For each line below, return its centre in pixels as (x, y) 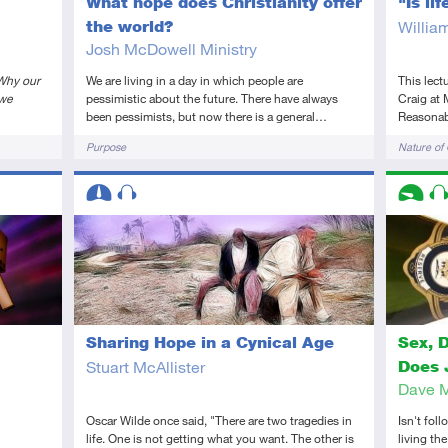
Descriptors (118, 183)
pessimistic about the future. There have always (211, 98)
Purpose (105, 147)
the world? (129, 27)
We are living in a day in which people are (194, 80)
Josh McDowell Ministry (171, 49)
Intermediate (124, 226)
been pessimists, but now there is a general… (206, 116)
